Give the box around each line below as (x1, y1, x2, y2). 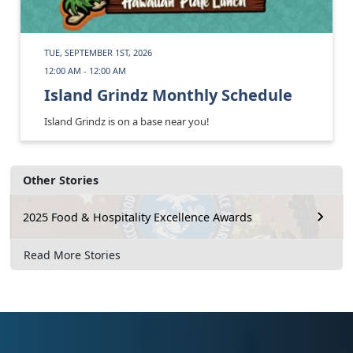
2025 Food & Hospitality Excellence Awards (23, 209, 252, 225)
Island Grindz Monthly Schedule (44, 84, 292, 106)
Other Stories (23, 173, 98, 188)
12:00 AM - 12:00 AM (44, 65, 126, 77)
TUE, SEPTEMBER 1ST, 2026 (44, 46, 152, 59)
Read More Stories (24, 247, 121, 262)
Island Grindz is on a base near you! (44, 114, 210, 129)
